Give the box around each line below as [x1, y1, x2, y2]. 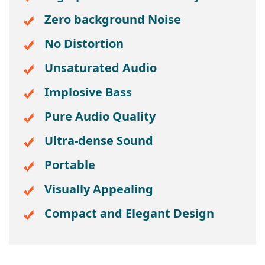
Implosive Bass [44, 84, 132, 100]
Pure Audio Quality [44, 108, 156, 124]
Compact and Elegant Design [44, 205, 214, 221]
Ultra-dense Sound [44, 132, 153, 148]
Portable [44, 157, 95, 173]
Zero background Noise [44, 11, 181, 27]
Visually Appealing [44, 181, 153, 197]
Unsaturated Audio [44, 60, 157, 76]
